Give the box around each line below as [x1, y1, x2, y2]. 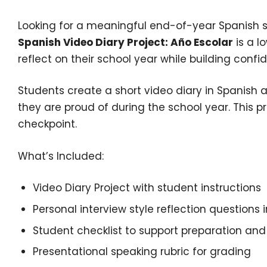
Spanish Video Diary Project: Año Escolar [18, 35, 233, 50]
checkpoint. [18, 117, 77, 132]
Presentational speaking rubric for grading [33, 244, 252, 259]
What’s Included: [18, 148, 104, 163]
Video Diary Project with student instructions [33, 180, 262, 195]
